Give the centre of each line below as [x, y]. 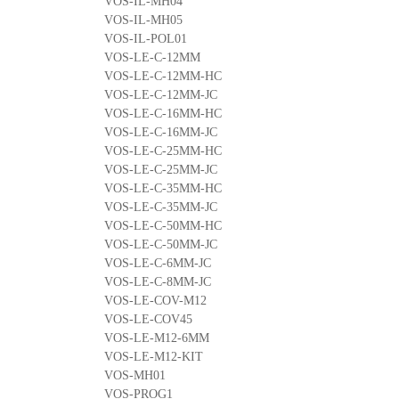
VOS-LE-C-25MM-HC [163, 151]
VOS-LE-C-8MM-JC [158, 281]
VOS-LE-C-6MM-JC [158, 263]
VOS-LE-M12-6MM [157, 338]
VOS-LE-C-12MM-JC [161, 94]
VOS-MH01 [135, 375]
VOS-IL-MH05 [143, 20]
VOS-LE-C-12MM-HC [163, 76]
